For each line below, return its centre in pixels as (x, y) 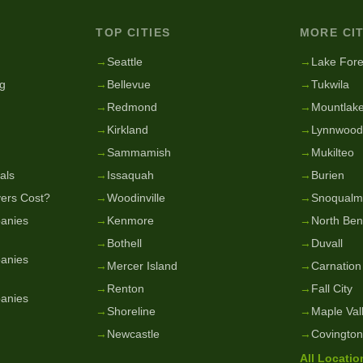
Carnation (336, 266)
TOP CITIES (133, 32)
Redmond (132, 107)
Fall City (331, 288)
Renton (126, 288)
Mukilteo (332, 152)
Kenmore (131, 220)
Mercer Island (143, 266)
